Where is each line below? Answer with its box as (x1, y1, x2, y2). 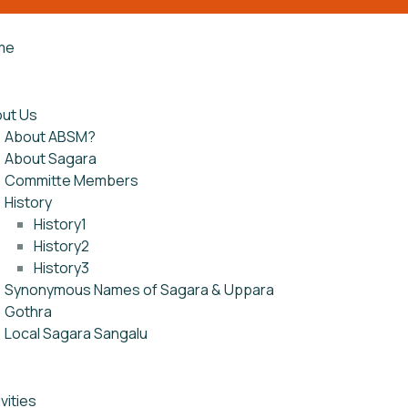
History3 (34, 258, 89, 278)
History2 (34, 236, 89, 256)
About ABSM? (5, 127, 96, 147)
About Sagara (5, 148, 97, 168)
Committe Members (5, 170, 138, 190)
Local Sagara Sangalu (5, 323, 148, 343)
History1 (34, 214, 87, 234)
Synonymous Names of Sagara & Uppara (5, 280, 274, 300)
